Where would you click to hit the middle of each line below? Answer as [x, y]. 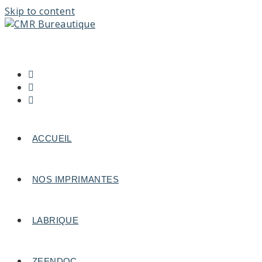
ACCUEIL [52, 138]
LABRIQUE [56, 220]
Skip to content [40, 11]
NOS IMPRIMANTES [75, 179]
